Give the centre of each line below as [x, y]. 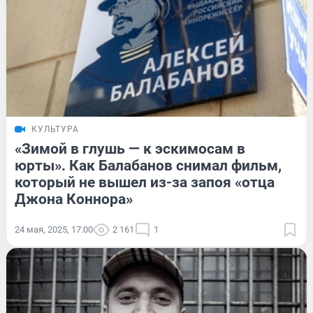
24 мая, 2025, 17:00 [54, 229]
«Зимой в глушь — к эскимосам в [130, 148]
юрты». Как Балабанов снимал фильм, [148, 165]
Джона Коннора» [74, 199]
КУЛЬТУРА [55, 129]
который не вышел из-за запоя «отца [145, 182]
